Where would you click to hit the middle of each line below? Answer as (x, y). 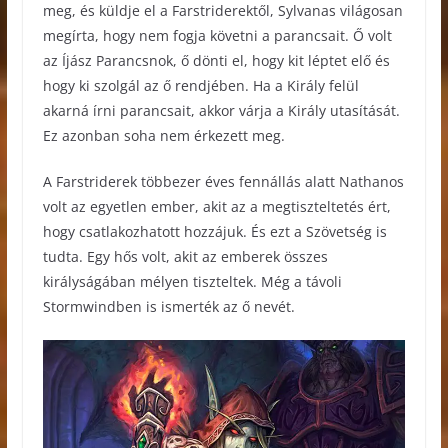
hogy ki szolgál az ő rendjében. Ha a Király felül (200, 85)
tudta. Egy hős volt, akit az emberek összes (185, 256)
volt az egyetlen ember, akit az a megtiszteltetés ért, (216, 206)
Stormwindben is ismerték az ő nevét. (168, 306)
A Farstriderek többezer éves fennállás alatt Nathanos (223, 181)
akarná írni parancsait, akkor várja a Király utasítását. (221, 110)
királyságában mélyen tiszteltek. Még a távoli (192, 281)
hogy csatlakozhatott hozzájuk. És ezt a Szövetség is (214, 231)
